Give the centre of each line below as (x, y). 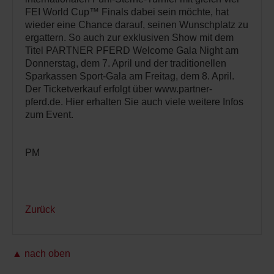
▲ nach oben (41, 254)
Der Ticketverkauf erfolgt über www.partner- (119, 89)
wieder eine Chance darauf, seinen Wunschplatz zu (137, 25)
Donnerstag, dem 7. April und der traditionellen (126, 64)
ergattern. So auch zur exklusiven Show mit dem (129, 38)
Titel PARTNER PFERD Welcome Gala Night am (132, 51)
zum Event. (49, 115)
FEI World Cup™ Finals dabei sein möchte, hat (127, 12)
